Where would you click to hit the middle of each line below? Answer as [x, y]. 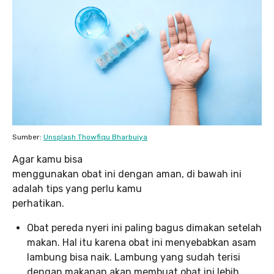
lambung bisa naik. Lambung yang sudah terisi [134, 257]
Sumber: [28, 137]
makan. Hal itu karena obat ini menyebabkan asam [142, 242]
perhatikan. [38, 203]
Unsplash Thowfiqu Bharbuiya [95, 137]
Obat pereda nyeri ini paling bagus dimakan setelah [144, 228]
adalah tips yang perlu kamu [77, 188]
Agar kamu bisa [47, 159]
